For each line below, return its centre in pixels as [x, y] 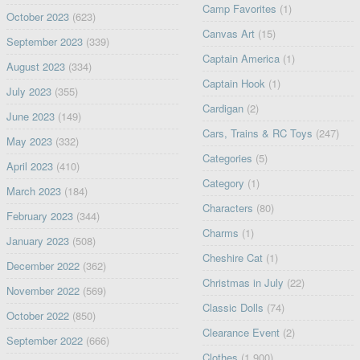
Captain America [241, 59]
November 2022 [43, 291]
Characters [228, 208]
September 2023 [44, 42]
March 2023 [33, 191]
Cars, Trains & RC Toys [258, 133]
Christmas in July [243, 283]
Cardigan [223, 108]
